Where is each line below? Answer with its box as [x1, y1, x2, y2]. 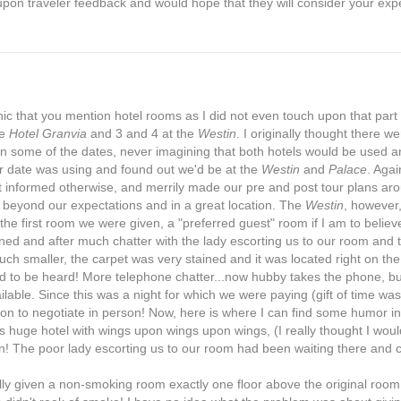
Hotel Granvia [9, 126, 87, 141]
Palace [328, 162, 367, 176]
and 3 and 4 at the [87, 126, 198, 141]
